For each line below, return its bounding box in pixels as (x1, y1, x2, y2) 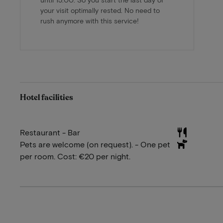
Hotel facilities (20, 92, 73, 104)
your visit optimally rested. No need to (40, 6, 160, 15)
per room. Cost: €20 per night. (20, 151, 130, 161)
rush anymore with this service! (40, 16, 139, 25)
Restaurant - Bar (20, 127, 80, 137)
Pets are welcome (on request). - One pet (20, 139, 170, 149)
